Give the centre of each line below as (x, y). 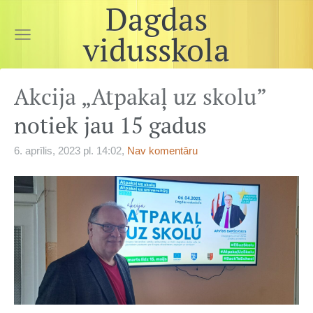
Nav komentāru (162, 151)
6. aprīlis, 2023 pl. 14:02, (69, 151)
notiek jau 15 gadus (110, 125)
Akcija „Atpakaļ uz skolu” (140, 96)
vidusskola (156, 50)
